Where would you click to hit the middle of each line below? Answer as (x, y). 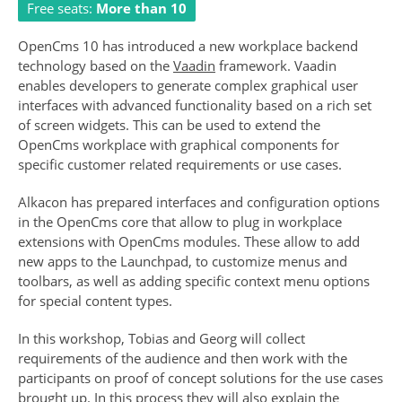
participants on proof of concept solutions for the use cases (201, 377)
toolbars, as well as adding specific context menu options (194, 280)
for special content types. (95, 300)
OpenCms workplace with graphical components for (179, 144)
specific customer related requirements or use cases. (180, 164)
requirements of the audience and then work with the (183, 358)
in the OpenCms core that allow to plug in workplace (180, 221)
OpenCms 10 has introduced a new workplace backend (188, 45)
